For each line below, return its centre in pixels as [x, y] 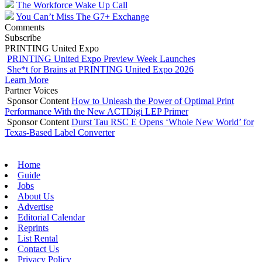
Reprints [33, 228]
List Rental [38, 239]
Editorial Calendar [51, 218]
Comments [25, 27]
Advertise [35, 207]
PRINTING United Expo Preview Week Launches [101, 58]
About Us [36, 196]
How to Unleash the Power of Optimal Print [153, 101]
